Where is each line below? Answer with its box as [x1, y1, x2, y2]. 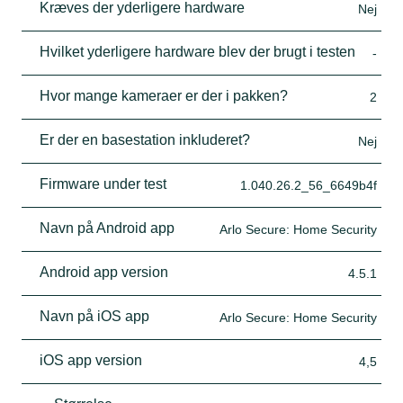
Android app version [40, 264, 168, 280]
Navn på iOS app [40, 308, 149, 324]
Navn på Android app [40, 219, 175, 236]
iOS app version [40, 352, 142, 368]
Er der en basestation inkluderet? [40, 131, 250, 148]
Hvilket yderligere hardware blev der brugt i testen [40, 43, 355, 59]
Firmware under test [40, 175, 166, 192]
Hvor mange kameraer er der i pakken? [40, 87, 288, 103]
